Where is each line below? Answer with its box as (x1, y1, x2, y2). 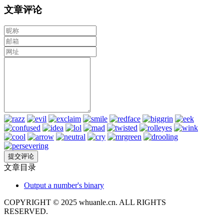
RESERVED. (4, 207, 48, 216)
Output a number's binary (24, 181, 104, 190)
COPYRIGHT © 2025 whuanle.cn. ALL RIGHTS (4, 198, 166, 207)
